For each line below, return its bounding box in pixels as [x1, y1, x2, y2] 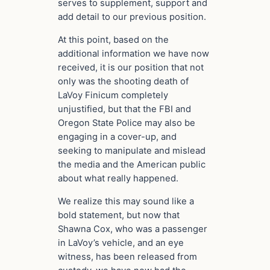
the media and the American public [58, 159, 206, 170]
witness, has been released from [58, 251, 197, 262]
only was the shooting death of [58, 75, 189, 87]
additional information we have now [58, 48, 209, 59]
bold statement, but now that [58, 209, 180, 221]
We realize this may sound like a [58, 195, 194, 207]
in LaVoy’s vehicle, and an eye [58, 237, 184, 248]
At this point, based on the [58, 34, 169, 45]
